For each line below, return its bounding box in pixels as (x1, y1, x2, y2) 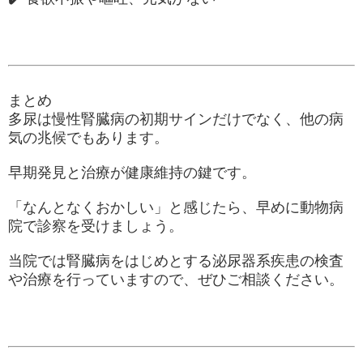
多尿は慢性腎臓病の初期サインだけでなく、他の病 (8, 109, 344, 129)
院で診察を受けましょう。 (8, 216, 183, 236)
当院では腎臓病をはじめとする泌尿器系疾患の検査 (8, 250, 344, 271)
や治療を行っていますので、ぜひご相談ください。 (8, 269, 344, 289)
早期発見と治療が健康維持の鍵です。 (8, 162, 256, 182)
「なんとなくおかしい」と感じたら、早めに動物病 (8, 197, 344, 217)
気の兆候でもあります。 (8, 127, 169, 147)
